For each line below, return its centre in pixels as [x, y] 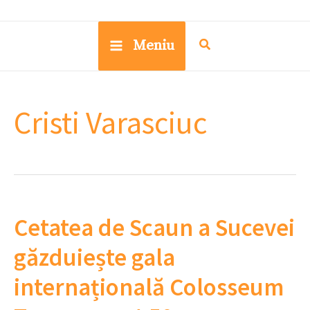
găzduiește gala [94, 258]
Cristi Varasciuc [110, 122]
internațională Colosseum [149, 288]
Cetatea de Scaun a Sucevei [154, 228]
